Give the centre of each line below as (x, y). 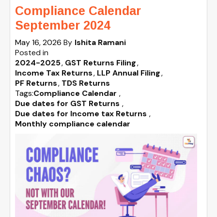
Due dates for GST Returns (67, 104)
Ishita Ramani (100, 43)
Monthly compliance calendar (73, 124)
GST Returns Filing (101, 63)
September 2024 (63, 25)
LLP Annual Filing (129, 73)
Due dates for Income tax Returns (81, 114)
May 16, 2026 (39, 43)
